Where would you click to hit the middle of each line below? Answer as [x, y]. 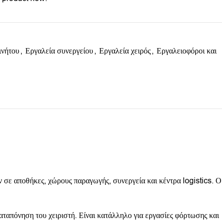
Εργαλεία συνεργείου [59, 51]
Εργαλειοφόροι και [187, 51]
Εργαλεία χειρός [125, 51]
